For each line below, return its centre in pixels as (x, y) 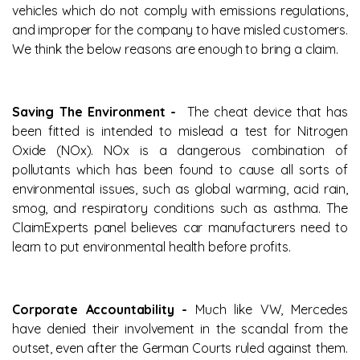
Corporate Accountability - (104, 309)
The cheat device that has (267, 112)
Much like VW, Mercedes (272, 309)
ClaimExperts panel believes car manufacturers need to (180, 227)
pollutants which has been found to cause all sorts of (180, 170)
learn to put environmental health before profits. (151, 247)
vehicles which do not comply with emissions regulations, (180, 10)
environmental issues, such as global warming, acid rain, (180, 189)
